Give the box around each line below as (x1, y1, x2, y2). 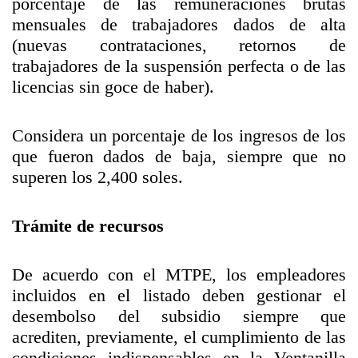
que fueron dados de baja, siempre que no (12, 146, 346, 166)
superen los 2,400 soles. (12, 167, 183, 187)
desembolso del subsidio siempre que (12, 306, 346, 326)
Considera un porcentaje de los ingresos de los (12, 125, 346, 145)
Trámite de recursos (12, 216, 164, 236)
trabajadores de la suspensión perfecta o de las (12, 56, 346, 76)
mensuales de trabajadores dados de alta (12, 14, 346, 34)
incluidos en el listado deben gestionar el (12, 285, 346, 305)
